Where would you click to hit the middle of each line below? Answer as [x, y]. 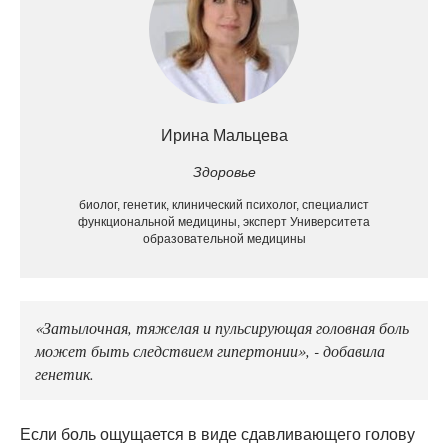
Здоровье [224, 171]
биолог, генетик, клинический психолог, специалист [224, 204]
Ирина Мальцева [224, 135]
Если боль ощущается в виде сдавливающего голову [217, 434]
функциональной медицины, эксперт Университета [224, 221]
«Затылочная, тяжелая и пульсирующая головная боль [222, 326]
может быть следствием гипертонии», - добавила [210, 349]
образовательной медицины [224, 238]
